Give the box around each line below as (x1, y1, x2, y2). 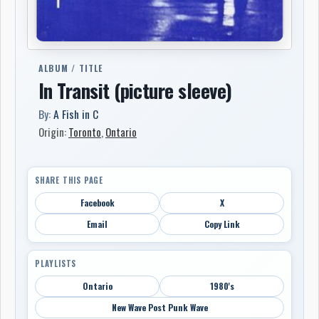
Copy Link (204, 217, 240, 230)
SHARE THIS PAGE (35, 174, 103, 186)
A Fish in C (53, 105, 98, 122)
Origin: (38, 124, 68, 140)
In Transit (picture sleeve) (38, 76, 232, 105)
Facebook (80, 196, 115, 209)
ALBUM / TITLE (38, 62, 103, 74)
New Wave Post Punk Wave (111, 300, 208, 313)
